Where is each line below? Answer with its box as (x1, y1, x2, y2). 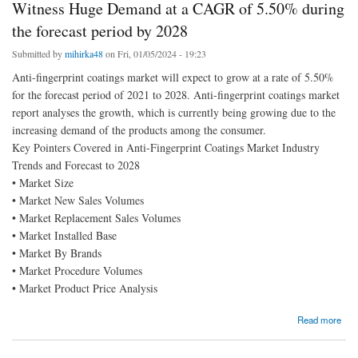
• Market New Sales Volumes (12, 193, 144, 209)
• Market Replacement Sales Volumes (12, 210, 181, 226)
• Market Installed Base (12, 228, 117, 244)
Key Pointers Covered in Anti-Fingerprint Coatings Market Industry (12, 140, 320, 156)
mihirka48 (65, 47, 103, 61)
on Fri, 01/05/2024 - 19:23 (103, 47, 206, 61)
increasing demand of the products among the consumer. (12, 122, 266, 138)
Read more (297, 312, 342, 326)
